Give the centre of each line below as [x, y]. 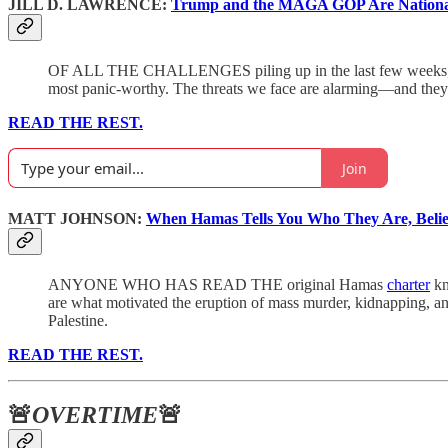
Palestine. [78, 320]
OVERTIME [95, 414]
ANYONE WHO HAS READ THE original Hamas [217, 284]
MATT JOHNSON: [77, 218]
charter [408, 284]
